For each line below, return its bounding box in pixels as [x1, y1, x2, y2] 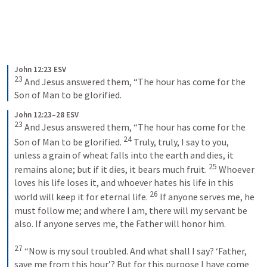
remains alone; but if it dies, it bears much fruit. [14, 163, 209, 176]
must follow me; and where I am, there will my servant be [14, 204, 247, 216]
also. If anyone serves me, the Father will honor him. [14, 217, 228, 229]
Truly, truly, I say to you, [132, 136, 229, 148]
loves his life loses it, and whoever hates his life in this [14, 176, 234, 189]
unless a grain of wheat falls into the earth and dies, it [14, 149, 234, 162]
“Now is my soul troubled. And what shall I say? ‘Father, [23, 245, 247, 257]
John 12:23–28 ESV [14, 110, 79, 120]
